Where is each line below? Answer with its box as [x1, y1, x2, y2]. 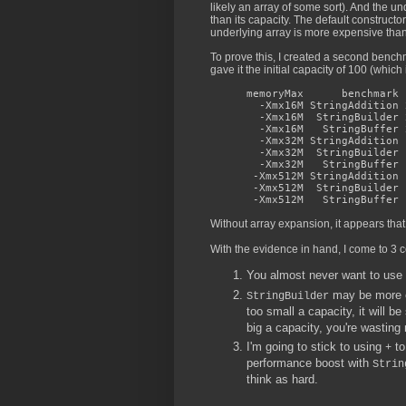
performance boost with [246, 355, 372, 370]
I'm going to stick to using [246, 339, 385, 353]
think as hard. [246, 372, 318, 386]
